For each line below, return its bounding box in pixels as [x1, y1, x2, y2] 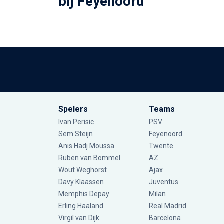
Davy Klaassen [58, 178, 105, 186]
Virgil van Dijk [58, 214, 101, 222]
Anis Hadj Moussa [58, 142, 114, 150]
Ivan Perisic [58, 118, 94, 126]
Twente [149, 142, 173, 150]
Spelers [58, 104, 88, 114]
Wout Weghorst [58, 166, 107, 174]
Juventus [149, 178, 178, 186]
